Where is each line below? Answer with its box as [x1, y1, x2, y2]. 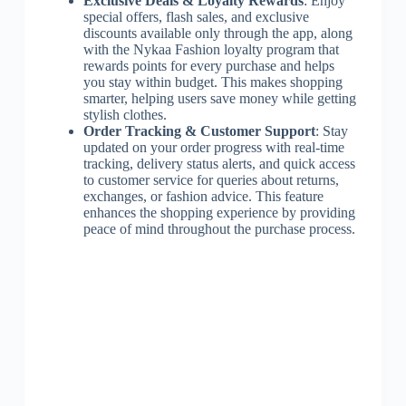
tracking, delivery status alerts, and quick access [82, 155, 355, 171]
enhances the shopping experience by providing [82, 204, 355, 220]
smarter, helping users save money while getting [82, 90, 356, 106]
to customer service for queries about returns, [82, 171, 339, 188]
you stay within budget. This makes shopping [82, 73, 343, 90]
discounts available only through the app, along [82, 24, 353, 41]
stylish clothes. [82, 106, 167, 122]
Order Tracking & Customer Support [82, 122, 315, 139]
